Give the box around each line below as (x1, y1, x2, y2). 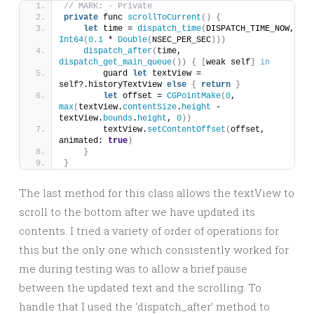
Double (118, 35, 147, 45)
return (201, 80, 231, 90)
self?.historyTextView (59, 80, 167, 90)
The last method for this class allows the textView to (19, 186, 294, 200)
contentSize (123, 102, 177, 112)
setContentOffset (147, 125, 226, 135)
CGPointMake (167, 91, 221, 101)
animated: (59, 136, 108, 146)
